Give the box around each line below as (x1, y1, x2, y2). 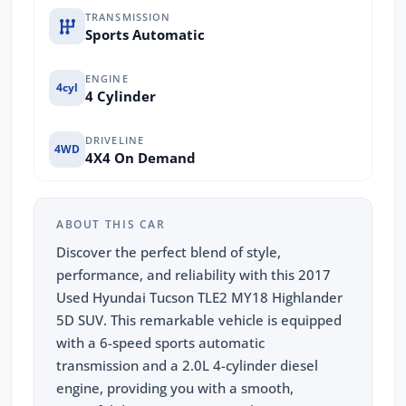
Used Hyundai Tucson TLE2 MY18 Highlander (56, 288, 343, 307)
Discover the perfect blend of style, (56, 243, 281, 262)
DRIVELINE (85, 132, 145, 147)
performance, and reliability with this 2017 (56, 266, 331, 285)
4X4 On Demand (85, 148, 196, 167)
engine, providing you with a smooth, (56, 379, 294, 398)
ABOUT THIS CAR (56, 217, 166, 232)
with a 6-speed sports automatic (56, 333, 265, 353)
